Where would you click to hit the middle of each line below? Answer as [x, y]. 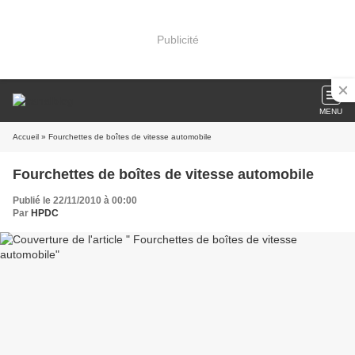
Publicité [177, 39]
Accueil [26, 137]
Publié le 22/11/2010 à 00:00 [75, 200]
